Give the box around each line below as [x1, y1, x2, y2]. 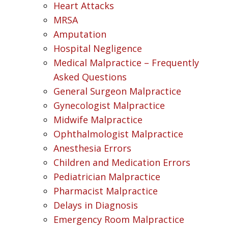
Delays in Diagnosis [53, 198, 138, 211]
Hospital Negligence [53, 42, 142, 54]
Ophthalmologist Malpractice [53, 127, 183, 140]
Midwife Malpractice [53, 113, 142, 126]
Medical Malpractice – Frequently [53, 56, 199, 69]
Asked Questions [53, 70, 127, 83]
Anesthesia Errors [53, 141, 131, 154]
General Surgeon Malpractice [53, 84, 181, 97]
